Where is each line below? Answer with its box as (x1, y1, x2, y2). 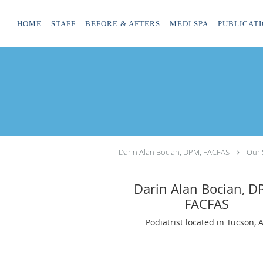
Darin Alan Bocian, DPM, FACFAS (119, 147, 230, 157)
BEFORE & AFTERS (85, 19, 160, 28)
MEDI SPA (170, 19, 208, 28)
